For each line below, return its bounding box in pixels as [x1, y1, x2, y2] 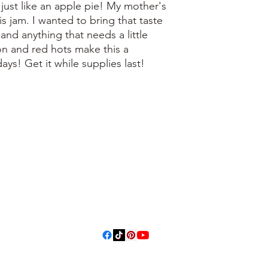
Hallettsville [111, 185, 158, 197]
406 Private [112, 152, 157, 164]
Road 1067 [113, 169, 156, 181]
